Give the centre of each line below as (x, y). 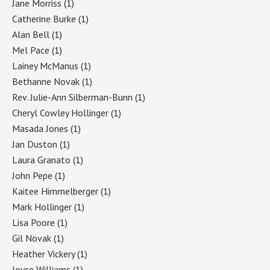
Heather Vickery (43, 253)
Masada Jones (40, 128)
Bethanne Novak (46, 81)
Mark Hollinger (42, 206)
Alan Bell (31, 34)
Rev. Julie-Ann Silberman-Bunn (72, 97)
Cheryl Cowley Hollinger (60, 112)
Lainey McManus (45, 65)
